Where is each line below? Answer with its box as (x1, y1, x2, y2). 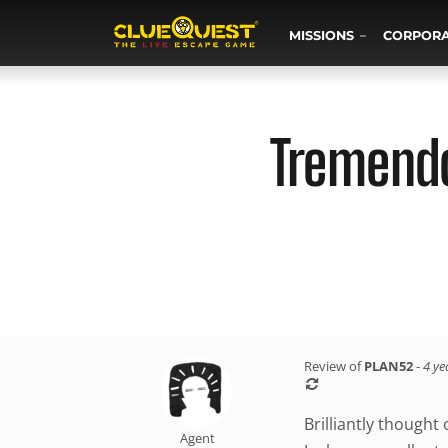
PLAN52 (364, 357, 413, 375)
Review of (304, 357, 364, 375)
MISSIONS (289, 28, 355, 43)
